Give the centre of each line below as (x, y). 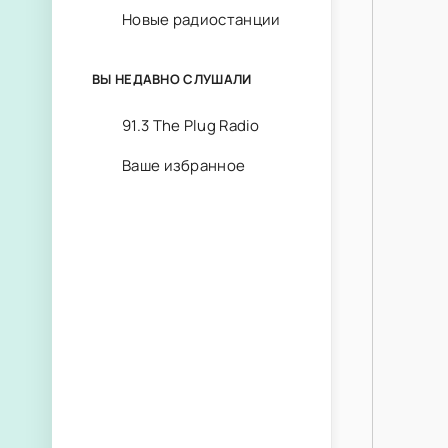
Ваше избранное (184, 165)
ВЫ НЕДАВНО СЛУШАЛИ (172, 79)
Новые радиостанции (201, 19)
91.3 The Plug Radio (191, 125)
